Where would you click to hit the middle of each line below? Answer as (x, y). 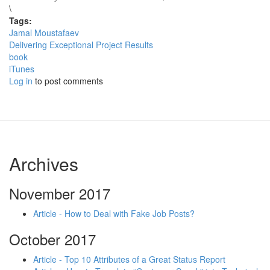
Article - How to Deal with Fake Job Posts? (114, 213)
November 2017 (60, 193)
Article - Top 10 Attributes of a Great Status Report (129, 259)
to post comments (68, 81)
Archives (44, 164)
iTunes (22, 69)
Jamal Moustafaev (44, 33)
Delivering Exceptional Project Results (81, 45)
